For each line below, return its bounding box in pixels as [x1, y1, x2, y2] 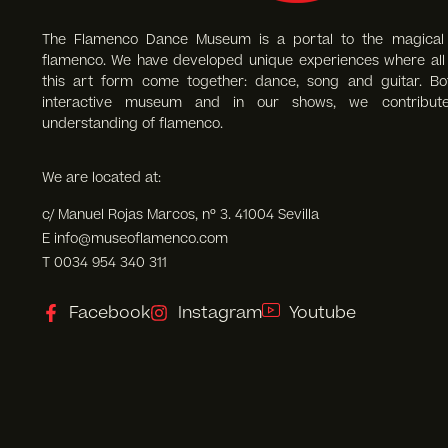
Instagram [177, 300, 262, 325]
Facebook [69, 300, 151, 325]
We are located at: [41, 167, 161, 187]
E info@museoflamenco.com [41, 228, 228, 248]
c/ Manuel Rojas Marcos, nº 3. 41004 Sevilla [41, 204, 319, 224]
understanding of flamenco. [41, 113, 223, 133]
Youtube [289, 300, 357, 325]
